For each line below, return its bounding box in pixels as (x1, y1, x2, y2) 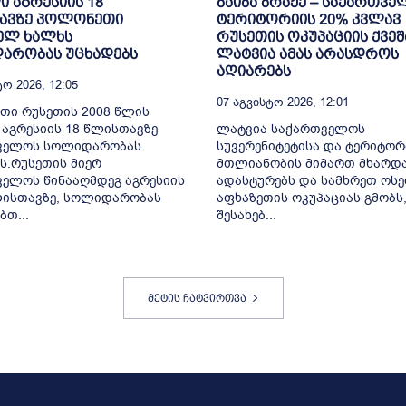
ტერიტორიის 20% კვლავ (217, 11, 401, 27)
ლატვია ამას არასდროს (217, 45, 399, 62)
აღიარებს (217, 63, 291, 79)
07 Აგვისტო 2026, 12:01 (217, 93, 349, 110)
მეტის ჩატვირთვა (147, 291, 246, 304)
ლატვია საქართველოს (217, 120, 365, 138)
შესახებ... (217, 206, 276, 224)
